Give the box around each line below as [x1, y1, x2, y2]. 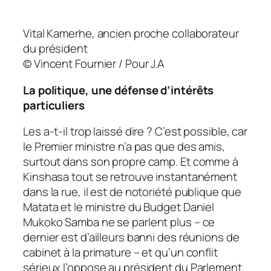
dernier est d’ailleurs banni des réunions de [23, 229, 240, 246]
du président [23, 41, 88, 57]
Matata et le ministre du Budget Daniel [23, 199, 215, 215]
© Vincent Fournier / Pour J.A [23, 56, 165, 72]
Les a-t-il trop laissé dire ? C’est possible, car [23, 123, 248, 140]
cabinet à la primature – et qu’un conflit [23, 244, 218, 261]
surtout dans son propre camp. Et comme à [23, 154, 238, 170]
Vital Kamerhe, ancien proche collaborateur [23, 25, 239, 42]
